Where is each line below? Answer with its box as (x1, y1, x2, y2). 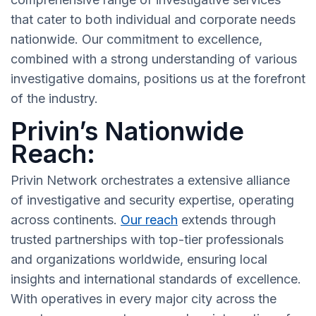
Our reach (121, 212, 178, 228)
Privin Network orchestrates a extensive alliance (11, 173, 290, 188)
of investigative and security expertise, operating (11, 193, 294, 208)
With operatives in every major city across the (11, 291, 276, 307)
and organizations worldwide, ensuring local (11, 252, 267, 267)
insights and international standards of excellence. (11, 272, 301, 287)
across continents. (11, 212, 121, 228)
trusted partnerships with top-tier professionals (11, 232, 284, 248)
